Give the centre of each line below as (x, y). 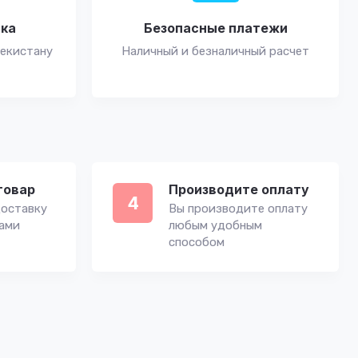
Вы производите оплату (238, 209)
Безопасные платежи (215, 28)
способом (197, 242)
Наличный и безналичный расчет (215, 51)
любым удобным (215, 225)
